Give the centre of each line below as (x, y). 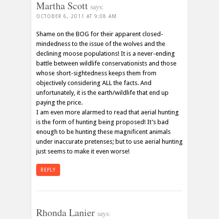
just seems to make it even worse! (83, 151)
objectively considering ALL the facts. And (94, 83)
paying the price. (59, 102)
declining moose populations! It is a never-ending (106, 53)
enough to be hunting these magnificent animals (103, 131)
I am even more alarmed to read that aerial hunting (108, 112)
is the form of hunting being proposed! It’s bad (102, 122)
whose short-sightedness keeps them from (96, 73)
